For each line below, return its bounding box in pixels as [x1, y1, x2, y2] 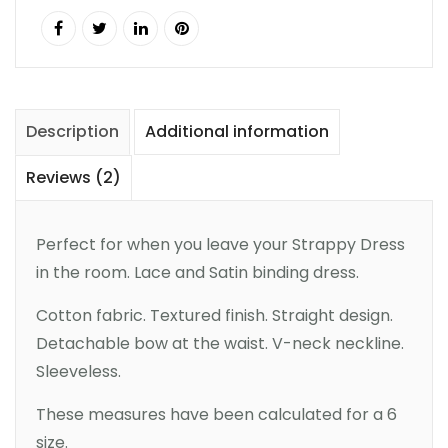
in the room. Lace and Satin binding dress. [36, 260, 359, 284]
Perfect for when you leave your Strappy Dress [36, 232, 405, 256]
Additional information [145, 119, 329, 143]
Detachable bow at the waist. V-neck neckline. [36, 331, 404, 355]
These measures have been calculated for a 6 [36, 402, 397, 426]
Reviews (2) [26, 165, 121, 189]
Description [26, 119, 119, 143]
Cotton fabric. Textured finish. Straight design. [36, 303, 393, 327]
